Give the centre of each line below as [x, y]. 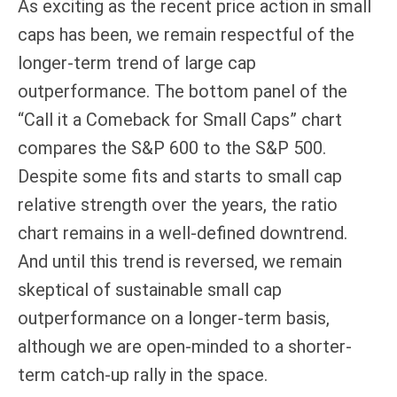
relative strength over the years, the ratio [178, 204]
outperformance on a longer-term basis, [174, 318]
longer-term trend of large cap [137, 62]
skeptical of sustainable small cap [150, 289]
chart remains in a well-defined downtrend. [183, 233]
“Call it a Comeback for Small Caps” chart [180, 119]
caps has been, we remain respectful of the [186, 34]
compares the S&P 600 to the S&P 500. [172, 148]
